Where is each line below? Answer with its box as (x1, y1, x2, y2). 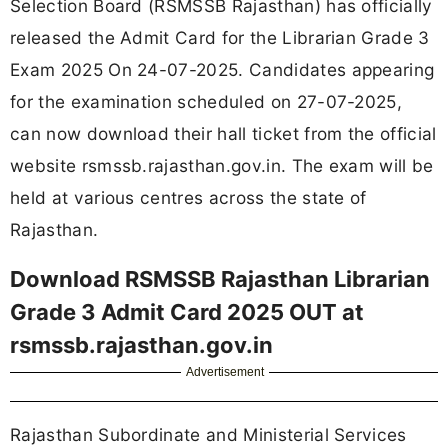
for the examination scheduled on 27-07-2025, (10, 90, 403, 112)
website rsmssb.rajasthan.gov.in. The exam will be (10, 154, 434, 176)
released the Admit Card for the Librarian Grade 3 (10, 26, 430, 48)
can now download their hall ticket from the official (10, 122, 437, 144)
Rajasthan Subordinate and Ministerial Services (10, 424, 407, 446)
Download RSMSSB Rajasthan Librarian (10, 266, 430, 293)
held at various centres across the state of (10, 186, 367, 208)
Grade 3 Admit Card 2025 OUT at (10, 299, 364, 326)
